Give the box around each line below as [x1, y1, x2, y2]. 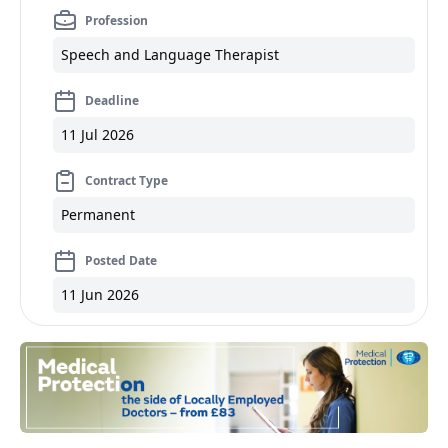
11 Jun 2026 [61, 285, 139, 304]
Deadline [85, 92, 139, 109]
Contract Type [85, 172, 168, 189]
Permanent [61, 205, 135, 224]
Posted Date [85, 252, 157, 269]
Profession [85, 12, 148, 29]
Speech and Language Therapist [61, 45, 279, 64]
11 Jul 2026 [61, 125, 134, 144]
